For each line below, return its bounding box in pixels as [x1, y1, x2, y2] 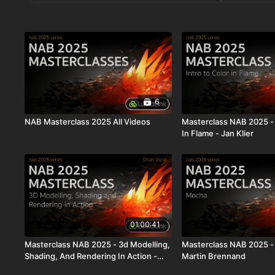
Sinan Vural [25, 262, 68, 273]
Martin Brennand [182, 250, 246, 261]
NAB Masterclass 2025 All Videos [25, 117, 151, 127]
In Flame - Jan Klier [182, 128, 254, 139]
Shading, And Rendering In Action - [25, 250, 158, 261]
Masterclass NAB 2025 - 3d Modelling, [25, 239, 171, 249]
